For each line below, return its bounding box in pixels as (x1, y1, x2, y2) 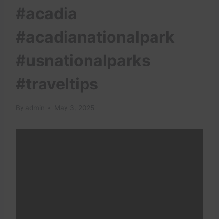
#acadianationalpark (16, 27, 175, 47)
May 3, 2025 (54, 104, 95, 112)
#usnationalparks (16, 51, 151, 70)
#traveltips (16, 74, 98, 94)
